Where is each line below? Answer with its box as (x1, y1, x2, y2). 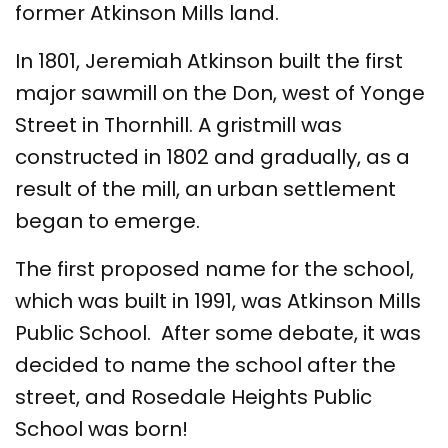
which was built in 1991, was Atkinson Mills (15, 286, 421, 315)
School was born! (15, 414, 193, 443)
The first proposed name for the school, (15, 254, 414, 283)
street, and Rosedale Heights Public (15, 382, 372, 411)
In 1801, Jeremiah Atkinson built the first (15, 46, 403, 75)
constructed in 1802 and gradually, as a (15, 142, 410, 171)
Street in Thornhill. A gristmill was (15, 110, 342, 139)
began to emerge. (15, 206, 210, 235)
